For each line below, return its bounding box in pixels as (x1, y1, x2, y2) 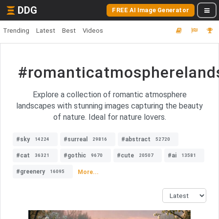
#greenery (16, 168, 45, 175)
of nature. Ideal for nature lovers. (53, 112, 166, 122)
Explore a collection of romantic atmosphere (32, 90, 187, 99)
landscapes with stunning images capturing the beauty (16, 101, 203, 110)
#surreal (64, 136, 88, 143)
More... (78, 168, 99, 175)
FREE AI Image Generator (112, 6, 189, 14)
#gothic (64, 152, 86, 159)
